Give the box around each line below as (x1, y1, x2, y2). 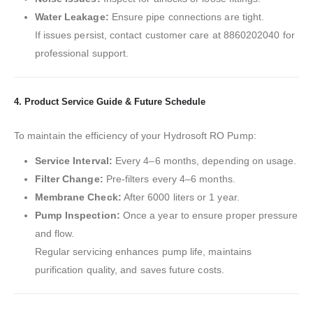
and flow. (34, 228, 75, 240)
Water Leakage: (34, 11, 109, 23)
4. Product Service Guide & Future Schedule (14, 96, 205, 108)
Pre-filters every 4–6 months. (103, 173, 235, 185)
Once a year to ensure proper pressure (119, 210, 298, 221)
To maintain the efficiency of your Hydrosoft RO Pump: (14, 130, 256, 142)
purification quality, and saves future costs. (34, 264, 224, 276)
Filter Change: (34, 173, 103, 185)
